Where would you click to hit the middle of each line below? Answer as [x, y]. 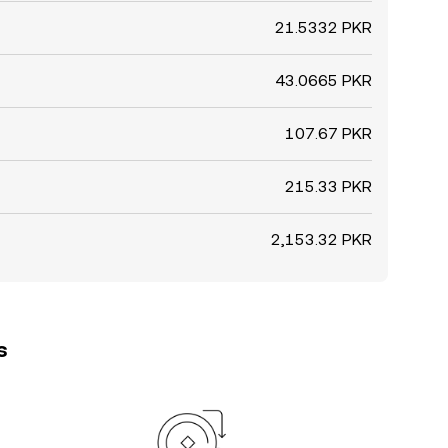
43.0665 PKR [323, 80]
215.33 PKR [328, 186]
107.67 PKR [328, 133]
